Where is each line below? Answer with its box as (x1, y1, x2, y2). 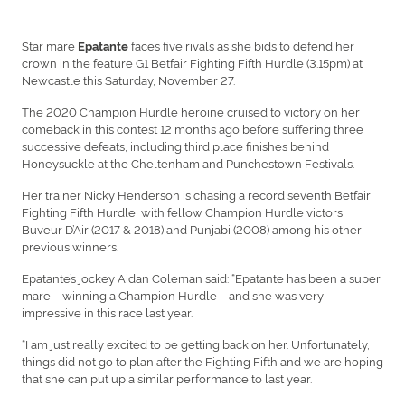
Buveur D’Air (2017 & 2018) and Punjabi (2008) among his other (22, 220, 362, 237)
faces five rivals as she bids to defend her (128, 36, 354, 53)
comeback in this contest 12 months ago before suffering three (22, 119, 363, 137)
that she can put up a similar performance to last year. (22, 369, 312, 386)
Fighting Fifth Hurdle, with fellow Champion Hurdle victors (22, 202, 343, 220)
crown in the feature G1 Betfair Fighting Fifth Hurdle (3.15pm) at (22, 53, 363, 71)
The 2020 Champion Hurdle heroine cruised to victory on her (22, 102, 360, 119)
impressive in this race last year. (22, 303, 195, 320)
